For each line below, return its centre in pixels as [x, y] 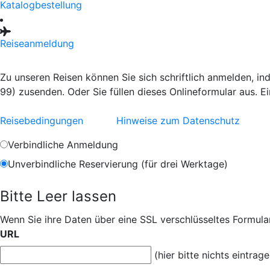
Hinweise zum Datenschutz [178, 121]
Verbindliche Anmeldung [63, 145]
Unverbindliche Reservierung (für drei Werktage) [118, 164]
